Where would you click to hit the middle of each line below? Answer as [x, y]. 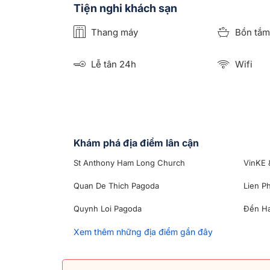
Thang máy [113, 32]
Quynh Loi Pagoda [108, 208]
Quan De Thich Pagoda [116, 185]
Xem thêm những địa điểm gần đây [143, 231]
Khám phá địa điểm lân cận [136, 143]
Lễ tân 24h [112, 64]
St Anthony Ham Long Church [129, 162]
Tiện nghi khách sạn [125, 8]
